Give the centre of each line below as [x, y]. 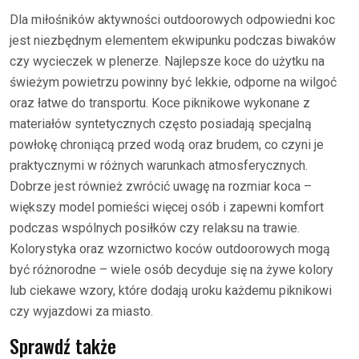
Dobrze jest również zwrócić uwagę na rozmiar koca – [161, 186]
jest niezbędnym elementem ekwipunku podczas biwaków [173, 40]
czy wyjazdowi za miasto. [81, 311]
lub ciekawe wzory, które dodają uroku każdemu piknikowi [171, 290]
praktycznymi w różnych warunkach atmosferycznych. [159, 165]
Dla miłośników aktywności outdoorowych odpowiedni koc [172, 20]
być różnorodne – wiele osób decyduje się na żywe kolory [171, 270]
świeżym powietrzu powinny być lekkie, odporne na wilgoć [173, 82]
